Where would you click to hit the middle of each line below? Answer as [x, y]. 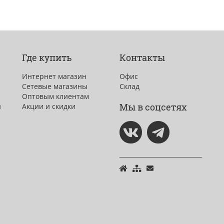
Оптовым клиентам [55, 96]
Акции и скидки [49, 106]
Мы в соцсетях [153, 107]
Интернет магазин [54, 76]
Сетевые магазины [55, 86]
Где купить [47, 58]
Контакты [142, 58]
